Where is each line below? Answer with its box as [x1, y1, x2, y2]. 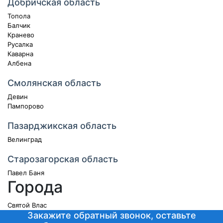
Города [7, 177, 63, 197]
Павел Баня [7, 169, 44, 177]
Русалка [7, 40, 33, 48]
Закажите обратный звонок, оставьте [27, 210, 196, 221]
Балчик [7, 21, 30, 29]
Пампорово [7, 102, 44, 110]
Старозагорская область [7, 154, 118, 164]
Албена [7, 59, 31, 67]
